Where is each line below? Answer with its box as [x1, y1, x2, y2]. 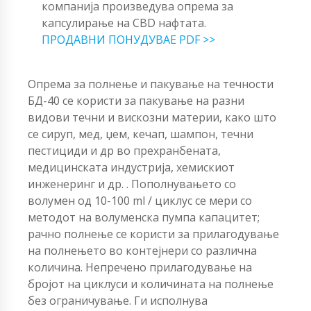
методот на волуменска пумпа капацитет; [28, 209, 260, 225]
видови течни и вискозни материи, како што [28, 109, 276, 125]
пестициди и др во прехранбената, [28, 142, 221, 158]
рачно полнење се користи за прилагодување [28, 226, 279, 242]
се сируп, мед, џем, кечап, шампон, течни [28, 126, 253, 142]
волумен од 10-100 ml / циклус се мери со [28, 192, 252, 208]
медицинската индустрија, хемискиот [28, 159, 235, 175]
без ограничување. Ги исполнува [28, 292, 208, 308]
